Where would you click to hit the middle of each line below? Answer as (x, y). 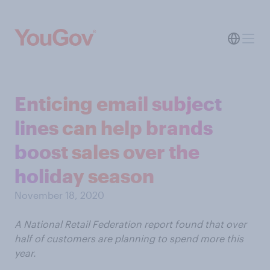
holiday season (84, 176)
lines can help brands (114, 127)
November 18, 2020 (59, 195)
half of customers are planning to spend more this (129, 238)
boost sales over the (107, 152)
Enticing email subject (118, 103)
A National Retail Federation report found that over (130, 224)
